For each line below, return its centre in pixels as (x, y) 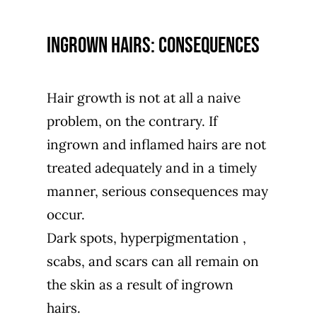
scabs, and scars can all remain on (152, 261)
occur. (65, 214)
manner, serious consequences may (157, 191)
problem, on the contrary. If (132, 121)
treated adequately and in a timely (151, 167)
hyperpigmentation (179, 237)
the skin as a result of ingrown (140, 284)
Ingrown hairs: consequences (153, 45)
